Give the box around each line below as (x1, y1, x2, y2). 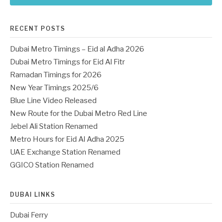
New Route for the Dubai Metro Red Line (10, 109, 147, 118)
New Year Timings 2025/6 (10, 83, 99, 93)
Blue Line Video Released (10, 96, 97, 106)
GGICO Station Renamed (10, 161, 94, 170)
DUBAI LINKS (10, 191, 55, 199)
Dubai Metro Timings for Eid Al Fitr (10, 57, 125, 67)
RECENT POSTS (10, 25, 65, 33)
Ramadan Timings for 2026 (10, 70, 102, 80)
